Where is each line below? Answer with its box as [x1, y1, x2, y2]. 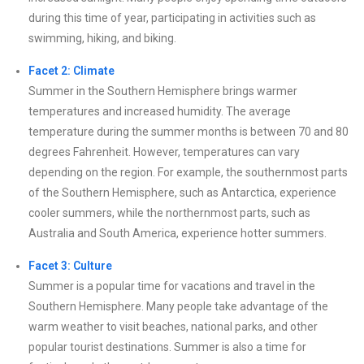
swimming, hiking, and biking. [28, 31, 176, 45]
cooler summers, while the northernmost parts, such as [28, 206, 310, 219]
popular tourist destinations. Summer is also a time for [28, 340, 306, 353]
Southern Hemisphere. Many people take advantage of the [28, 299, 328, 313]
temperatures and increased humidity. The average [28, 104, 291, 118]
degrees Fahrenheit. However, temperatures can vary [28, 145, 300, 158]
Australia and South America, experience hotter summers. [28, 226, 327, 240]
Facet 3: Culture [28, 258, 112, 272]
